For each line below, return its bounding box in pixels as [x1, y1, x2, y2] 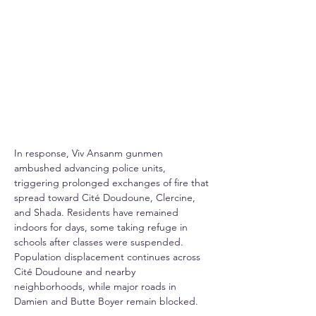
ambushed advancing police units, [14, 161, 169, 174]
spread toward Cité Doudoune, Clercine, [14, 190, 198, 204]
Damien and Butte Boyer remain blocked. [14, 294, 198, 308]
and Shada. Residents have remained [14, 205, 181, 219]
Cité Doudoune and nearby [14, 265, 138, 278]
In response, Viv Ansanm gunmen [14, 146, 166, 159]
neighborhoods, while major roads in [14, 279, 179, 293]
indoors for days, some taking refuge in [14, 220, 190, 233]
